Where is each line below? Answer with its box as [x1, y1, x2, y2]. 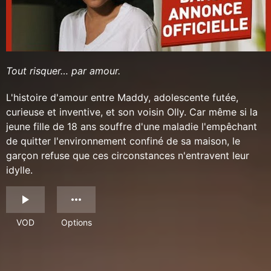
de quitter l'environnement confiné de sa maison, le [6, 135, 240, 148]
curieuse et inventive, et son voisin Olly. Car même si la [6, 106, 258, 119]
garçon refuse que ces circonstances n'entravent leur [6, 149, 249, 162]
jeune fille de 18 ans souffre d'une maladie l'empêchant [6, 120, 257, 133]
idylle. [6, 164, 33, 177]
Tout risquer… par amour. [6, 65, 120, 77]
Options [60, 217, 92, 228]
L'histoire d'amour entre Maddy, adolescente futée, [6, 91, 238, 104]
